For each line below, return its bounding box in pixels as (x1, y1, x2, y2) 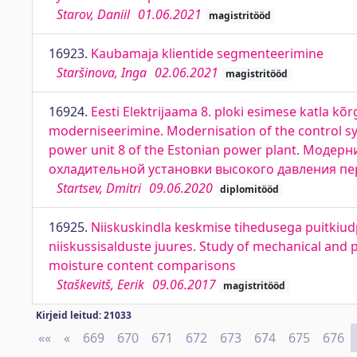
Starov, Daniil (57, 6, 130, 23)
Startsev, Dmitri (57, 179, 141, 197)
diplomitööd (219, 182, 279, 196)
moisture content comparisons (49, 257, 236, 274)
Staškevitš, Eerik (57, 276, 144, 293)
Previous (70, 329, 123, 347)
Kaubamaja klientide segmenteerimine (91, 45, 324, 62)
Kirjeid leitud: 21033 (35, 308, 131, 322)
